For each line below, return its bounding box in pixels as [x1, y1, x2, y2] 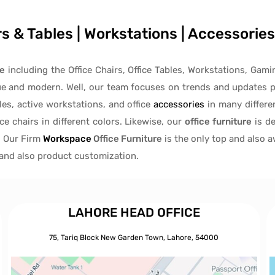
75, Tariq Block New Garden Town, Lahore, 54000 [49, 233, 219, 242]
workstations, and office [45, 98, 154, 110]
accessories [153, 98, 205, 110]
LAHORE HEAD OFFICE [68, 204, 200, 220]
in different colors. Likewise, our [38, 115, 185, 127]
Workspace [43, 133, 92, 144]
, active [11, 98, 46, 110]
